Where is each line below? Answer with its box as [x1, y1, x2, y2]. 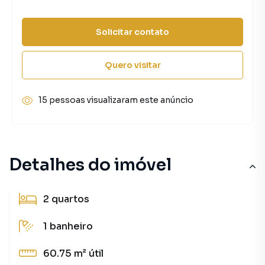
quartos [51, 193, 89, 205]
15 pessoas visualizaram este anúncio [38, 95, 193, 105]
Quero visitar [104, 59, 161, 70]
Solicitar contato [96, 26, 169, 37]
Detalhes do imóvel [9, 154, 172, 175]
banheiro [50, 220, 93, 232]
